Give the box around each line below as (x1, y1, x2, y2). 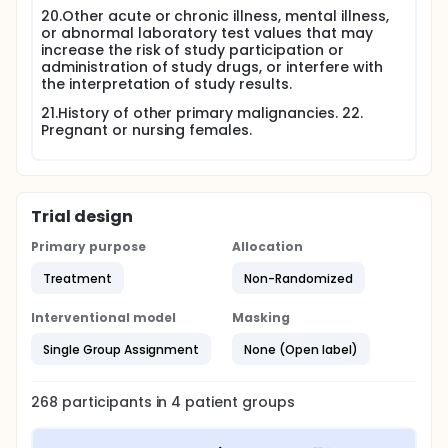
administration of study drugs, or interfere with (41, 57, 383, 77)
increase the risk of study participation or (41, 40, 344, 60)
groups (238, 392, 295, 412)
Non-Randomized (244, 269, 353, 287)
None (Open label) (244, 340, 358, 358)
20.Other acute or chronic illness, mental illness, (41, 6, 389, 26)
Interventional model (31, 309, 177, 326)
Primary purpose (31, 238, 146, 255)
